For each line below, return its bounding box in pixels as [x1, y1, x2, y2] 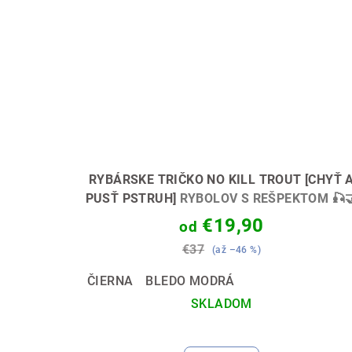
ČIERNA [87, 273, 134, 288]
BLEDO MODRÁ [145, 273, 235, 288]
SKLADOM [191, 295, 252, 311]
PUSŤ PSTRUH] [85, 190, 180, 206]
